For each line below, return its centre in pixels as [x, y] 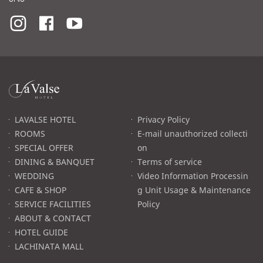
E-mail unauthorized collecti [193, 133]
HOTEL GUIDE [41, 232]
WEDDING [34, 176]
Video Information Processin [193, 176]
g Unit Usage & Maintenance [194, 190]
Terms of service [170, 161]
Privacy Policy [163, 119]
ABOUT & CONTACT [53, 218]
